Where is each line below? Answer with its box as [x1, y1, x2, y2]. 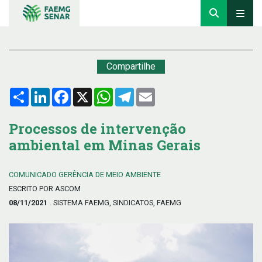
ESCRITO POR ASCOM [9, 184, 81, 193]
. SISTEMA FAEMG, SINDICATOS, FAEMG [50, 198, 181, 207]
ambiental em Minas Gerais [9, 136, 201, 154]
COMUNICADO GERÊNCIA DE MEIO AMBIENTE [9, 170, 161, 179]
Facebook [71, 87, 111, 98]
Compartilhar [29, 87, 80, 98]
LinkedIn [50, 87, 85, 98]
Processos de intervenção [9, 119, 186, 138]
